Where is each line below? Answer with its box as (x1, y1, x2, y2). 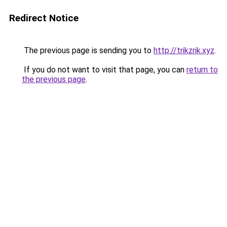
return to (186, 65, 218, 74)
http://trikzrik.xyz (154, 46, 214, 55)
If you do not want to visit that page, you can (22, 65, 186, 74)
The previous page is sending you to (22, 46, 154, 55)
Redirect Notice (9, 12, 79, 24)
